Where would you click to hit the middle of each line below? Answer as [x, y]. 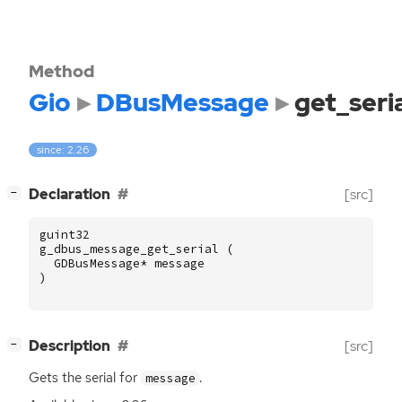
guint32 [65, 235]
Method [61, 71]
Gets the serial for [85, 378]
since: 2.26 [63, 150]
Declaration [70, 195]
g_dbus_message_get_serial [129, 249]
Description [70, 346]
